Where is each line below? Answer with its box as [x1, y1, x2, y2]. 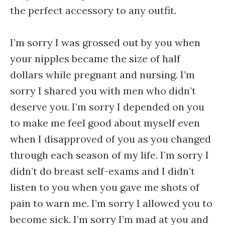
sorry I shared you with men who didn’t [10, 84, 196, 97]
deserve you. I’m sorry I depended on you [10, 100, 204, 113]
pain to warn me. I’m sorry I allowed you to [10, 197, 212, 209]
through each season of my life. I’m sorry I [10, 149, 209, 161]
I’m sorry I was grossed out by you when [10, 36, 200, 49]
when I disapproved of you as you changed [10, 133, 211, 145]
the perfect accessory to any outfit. [10, 4, 179, 17]
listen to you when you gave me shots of [10, 181, 199, 193]
